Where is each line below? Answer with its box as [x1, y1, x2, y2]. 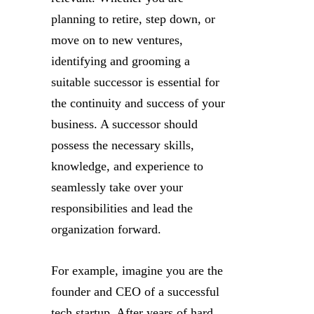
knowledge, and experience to [51, 158, 203, 173]
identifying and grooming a [51, 53, 190, 68]
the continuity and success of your [51, 95, 225, 110]
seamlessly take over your [51, 179, 183, 194]
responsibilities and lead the [51, 200, 193, 215]
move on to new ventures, [51, 32, 183, 47]
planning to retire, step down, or [51, 11, 215, 26]
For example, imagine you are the [51, 263, 223, 278]
